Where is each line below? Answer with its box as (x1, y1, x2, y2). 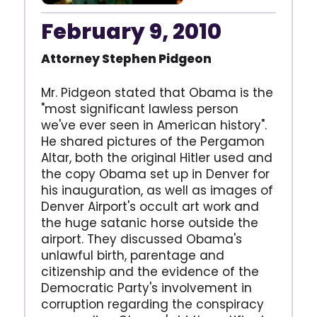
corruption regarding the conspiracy (40, 295, 264, 313)
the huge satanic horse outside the (40, 214, 258, 231)
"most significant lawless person (40, 100, 238, 117)
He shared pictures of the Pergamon (40, 132, 265, 150)
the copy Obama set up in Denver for (40, 165, 270, 183)
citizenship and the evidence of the (40, 263, 259, 280)
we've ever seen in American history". (40, 116, 267, 134)
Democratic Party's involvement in (40, 279, 252, 296)
